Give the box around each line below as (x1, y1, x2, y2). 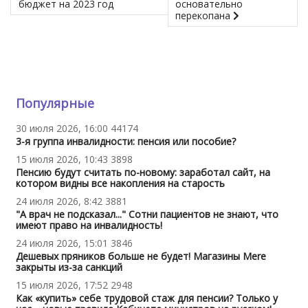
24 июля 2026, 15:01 (15, 236, 108, 250)
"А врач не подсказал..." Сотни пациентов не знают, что (15, 207, 278, 221)
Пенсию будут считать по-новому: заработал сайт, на (15, 165, 270, 179)
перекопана (175, 8, 234, 22)
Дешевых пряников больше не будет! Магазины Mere (15, 249, 266, 263)
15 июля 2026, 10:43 (15, 152, 108, 166)
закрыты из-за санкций (15, 260, 122, 274)
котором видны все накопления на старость (15, 176, 225, 190)
